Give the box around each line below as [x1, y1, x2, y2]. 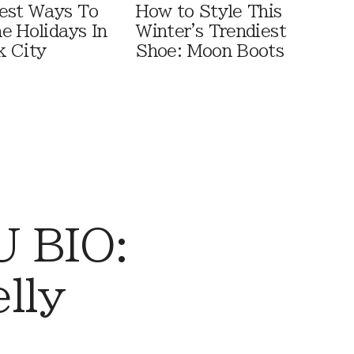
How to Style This [136, 3, 282, 21]
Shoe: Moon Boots [136, 43, 284, 60]
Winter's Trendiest [136, 23, 286, 40]
